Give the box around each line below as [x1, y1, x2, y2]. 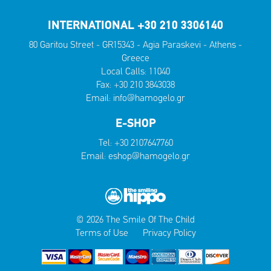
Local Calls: [101, 67, 149, 77]
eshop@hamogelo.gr [108, 151, 190, 162]
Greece [122, 53, 149, 64]
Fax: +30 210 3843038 [96, 80, 175, 90]
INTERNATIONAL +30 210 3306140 [48, 19, 223, 32]
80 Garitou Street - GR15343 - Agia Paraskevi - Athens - [29, 40, 242, 50]
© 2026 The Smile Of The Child [76, 215, 195, 226]
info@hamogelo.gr [113, 93, 185, 103]
